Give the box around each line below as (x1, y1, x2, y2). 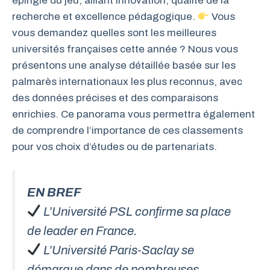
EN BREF (27, 185, 81, 199)
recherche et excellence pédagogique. (12, 11, 198, 22)
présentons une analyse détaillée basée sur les (12, 60, 236, 71)
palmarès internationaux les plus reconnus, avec (12, 76, 242, 87)
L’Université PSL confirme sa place (41, 204, 231, 218)
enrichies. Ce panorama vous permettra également (12, 108, 255, 120)
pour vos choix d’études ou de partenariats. (12, 141, 217, 152)
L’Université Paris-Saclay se (41, 243, 195, 257)
